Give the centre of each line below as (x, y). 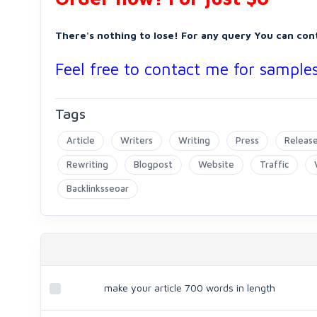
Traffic (274, 164)
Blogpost (153, 164)
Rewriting (87, 164)
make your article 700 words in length (190, 288)
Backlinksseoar (98, 188)
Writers (137, 140)
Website (216, 164)
